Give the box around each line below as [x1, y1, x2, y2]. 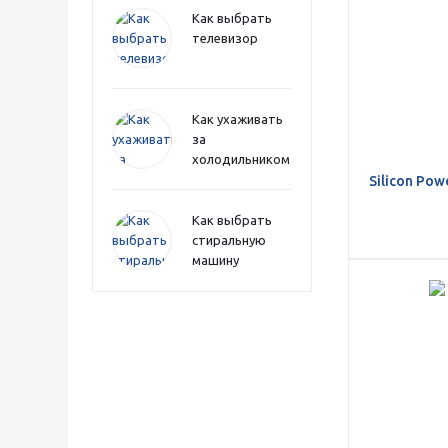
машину [192, 253, 239, 267]
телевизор [192, 31, 258, 45]
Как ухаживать [192, 112, 283, 126]
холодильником [192, 152, 290, 166]
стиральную [192, 233, 266, 247]
